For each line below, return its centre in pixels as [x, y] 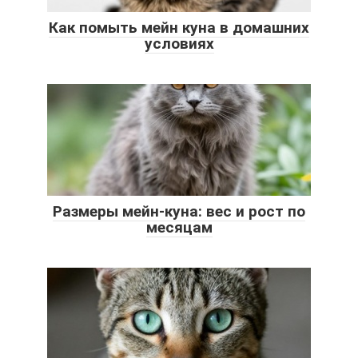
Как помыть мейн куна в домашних [179, 28]
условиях [179, 44]
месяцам [179, 228]
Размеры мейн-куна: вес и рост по [179, 212]
